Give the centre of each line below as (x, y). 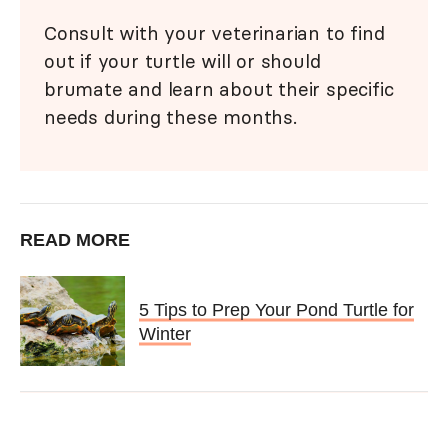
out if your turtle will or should (182, 61)
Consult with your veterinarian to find (214, 33)
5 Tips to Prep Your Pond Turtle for (276, 309)
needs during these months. (170, 117)
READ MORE (75, 240)
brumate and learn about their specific (219, 89)
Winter (164, 333)
